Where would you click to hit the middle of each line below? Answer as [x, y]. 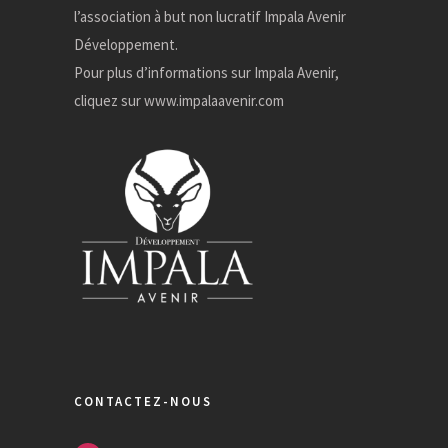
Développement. [126, 44]
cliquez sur [109, 100]
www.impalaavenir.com [214, 100]
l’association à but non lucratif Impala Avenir [210, 16]
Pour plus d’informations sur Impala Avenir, [206, 72]
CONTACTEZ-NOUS [143, 402]
